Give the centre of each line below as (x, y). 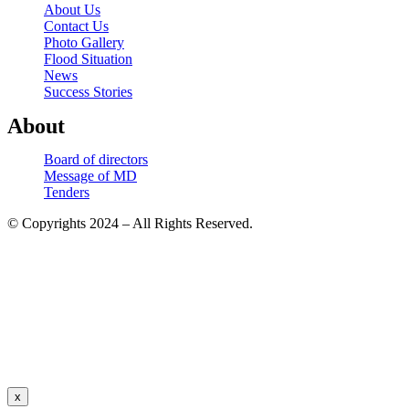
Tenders (67, 192)
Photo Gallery (84, 42)
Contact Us (76, 26)
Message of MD (90, 175)
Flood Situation (88, 58)
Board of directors (96, 159)
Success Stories (88, 91)
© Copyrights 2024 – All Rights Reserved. (130, 223)
